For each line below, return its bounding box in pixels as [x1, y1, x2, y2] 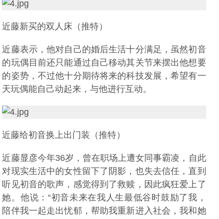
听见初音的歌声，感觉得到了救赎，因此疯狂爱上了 [2, 179, 206, 189]
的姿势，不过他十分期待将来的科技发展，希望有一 [2, 71, 206, 81]
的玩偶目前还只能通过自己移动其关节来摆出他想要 [2, 58, 206, 67]
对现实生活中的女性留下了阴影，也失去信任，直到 [2, 166, 206, 176]
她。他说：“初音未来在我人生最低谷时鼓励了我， [2, 193, 206, 202]
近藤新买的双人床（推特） [2, 22, 108, 31]
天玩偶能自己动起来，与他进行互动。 [2, 84, 152, 94]
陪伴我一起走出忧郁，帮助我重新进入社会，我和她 [2, 206, 206, 216]
